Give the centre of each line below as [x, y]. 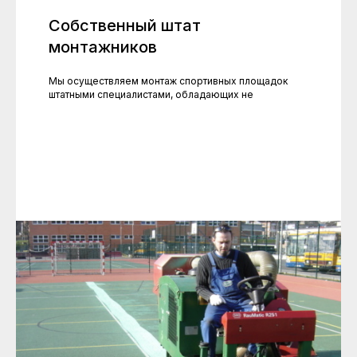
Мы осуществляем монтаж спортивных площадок [168, 81]
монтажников [102, 47]
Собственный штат [124, 26]
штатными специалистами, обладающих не [151, 95]
